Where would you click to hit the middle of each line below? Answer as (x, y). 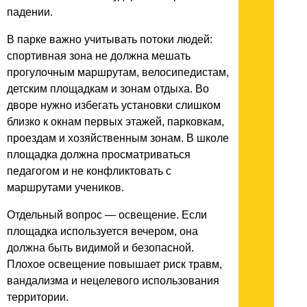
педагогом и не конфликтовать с (89, 171)
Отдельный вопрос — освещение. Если (107, 214)
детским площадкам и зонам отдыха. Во (108, 88)
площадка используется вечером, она (102, 231)
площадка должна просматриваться (99, 154)
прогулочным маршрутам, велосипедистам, (118, 72)
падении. (30, 12)
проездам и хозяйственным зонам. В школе (118, 138)
